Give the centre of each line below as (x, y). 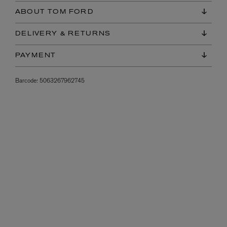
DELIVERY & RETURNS (63, 34)
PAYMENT (36, 56)
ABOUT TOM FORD (54, 12)
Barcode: (27, 81)
